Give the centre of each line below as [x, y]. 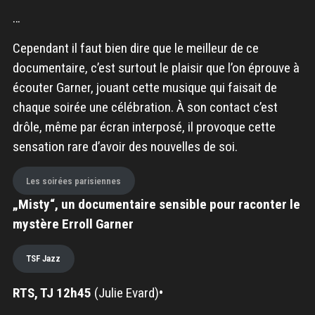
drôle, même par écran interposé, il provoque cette [144, 127]
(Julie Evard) [125, 292]
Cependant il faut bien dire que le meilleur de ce [135, 48]
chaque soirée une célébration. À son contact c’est [145, 107]
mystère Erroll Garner [73, 224]
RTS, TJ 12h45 [52, 292]
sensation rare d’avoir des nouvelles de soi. [125, 146]
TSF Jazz [44, 259]
